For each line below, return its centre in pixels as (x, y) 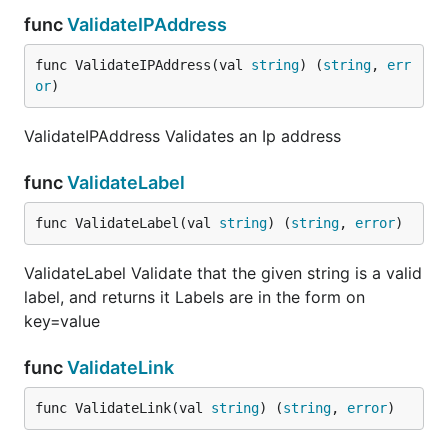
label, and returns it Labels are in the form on (194, 297)
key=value (62, 321)
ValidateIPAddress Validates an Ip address (182, 136)
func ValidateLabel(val (127, 223)
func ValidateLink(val (123, 408)
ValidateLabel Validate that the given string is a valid (223, 273)
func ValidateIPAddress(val (143, 65)
